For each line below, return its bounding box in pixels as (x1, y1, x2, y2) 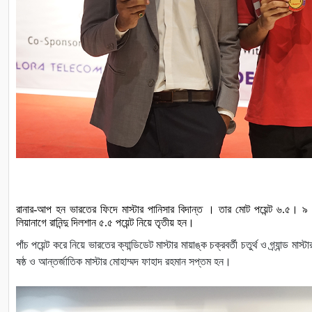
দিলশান (71, 216, 96, 228)
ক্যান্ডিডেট (117, 237, 153, 253)
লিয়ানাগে (16, 216, 47, 228)
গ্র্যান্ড (270, 237, 289, 253)
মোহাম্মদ (109, 253, 139, 270)
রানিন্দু (49, 216, 68, 228)
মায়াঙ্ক (180, 237, 207, 253)
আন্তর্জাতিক (38, 253, 82, 270)
